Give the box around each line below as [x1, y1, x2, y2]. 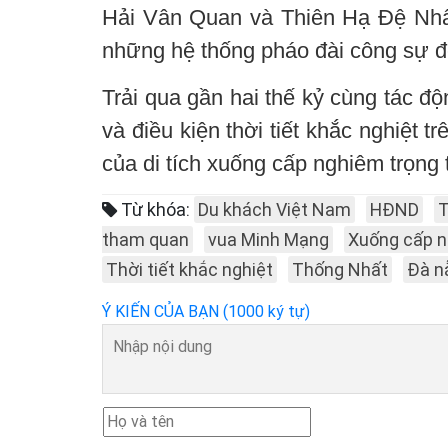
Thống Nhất [292, 258, 388, 280]
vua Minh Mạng [208, 228, 329, 250]
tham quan [102, 228, 189, 250]
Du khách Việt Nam [198, 198, 351, 220]
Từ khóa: [117, 198, 190, 220]
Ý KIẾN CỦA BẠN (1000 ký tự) [102, 301, 310, 321]
